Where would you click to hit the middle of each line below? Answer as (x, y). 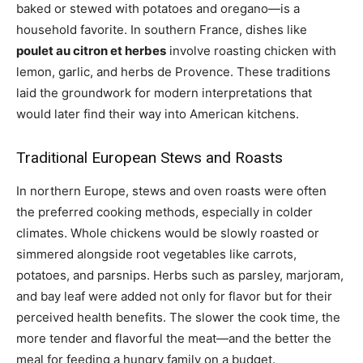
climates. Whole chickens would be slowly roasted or (168, 233)
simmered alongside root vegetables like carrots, (156, 254)
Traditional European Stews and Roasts (149, 158)
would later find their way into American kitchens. (158, 114)
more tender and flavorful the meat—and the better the (174, 339)
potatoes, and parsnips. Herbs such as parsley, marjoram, (180, 275)
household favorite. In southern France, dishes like (162, 30)
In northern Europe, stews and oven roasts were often (171, 191)
